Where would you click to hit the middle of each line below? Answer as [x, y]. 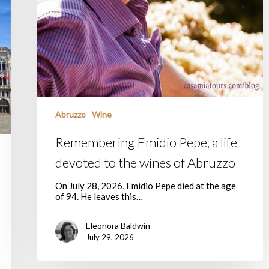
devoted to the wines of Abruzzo [145, 162]
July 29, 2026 [110, 237]
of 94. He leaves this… [99, 196]
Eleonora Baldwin [118, 225]
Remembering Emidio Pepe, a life [146, 142]
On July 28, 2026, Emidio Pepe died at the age [146, 185]
